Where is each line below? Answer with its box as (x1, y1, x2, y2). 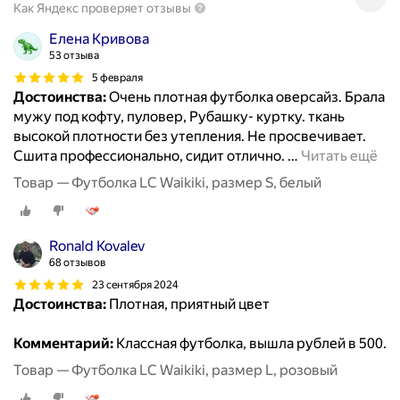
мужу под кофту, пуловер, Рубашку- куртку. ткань (13, 108, 345, 126)
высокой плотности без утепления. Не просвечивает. (13, 128, 366, 146)
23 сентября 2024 (92, 278, 179, 291)
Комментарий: (13, 335, 113, 353)
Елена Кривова (49, 30, 149, 48)
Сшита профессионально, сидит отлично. (13, 147, 287, 165)
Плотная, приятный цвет (106, 296, 270, 313)
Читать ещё (301, 147, 378, 165)
